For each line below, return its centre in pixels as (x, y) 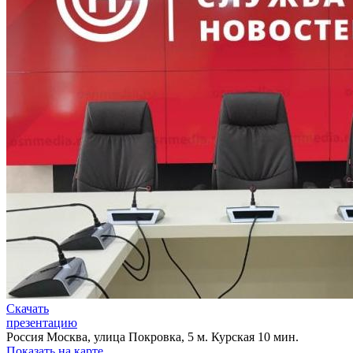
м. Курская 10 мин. (248, 337)
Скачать (28, 309)
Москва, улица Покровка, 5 (120, 337)
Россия (25, 337)
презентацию (42, 323)
